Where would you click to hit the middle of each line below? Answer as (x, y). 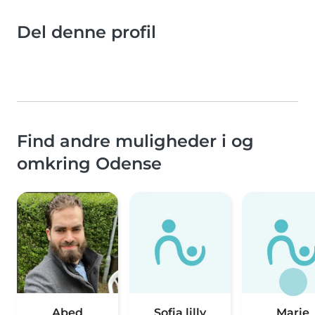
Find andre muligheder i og (135, 141)
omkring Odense (89, 164)
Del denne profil (86, 32)
